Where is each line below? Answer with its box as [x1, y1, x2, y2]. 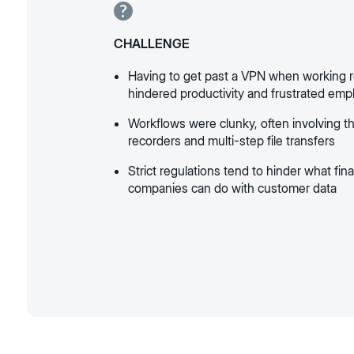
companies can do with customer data [128, 180, 337, 196]
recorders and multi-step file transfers [128, 133, 336, 149]
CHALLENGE [114, 36, 190, 51]
